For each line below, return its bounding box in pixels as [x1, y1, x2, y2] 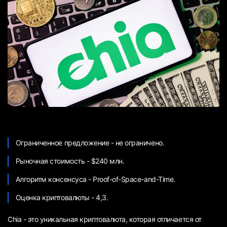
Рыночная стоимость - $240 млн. [15, 157, 125, 166]
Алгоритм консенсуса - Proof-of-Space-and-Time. [15, 175, 175, 184]
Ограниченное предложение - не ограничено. [15, 138, 165, 147]
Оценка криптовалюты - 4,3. [15, 193, 108, 202]
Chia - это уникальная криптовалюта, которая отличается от [8, 215, 202, 224]
